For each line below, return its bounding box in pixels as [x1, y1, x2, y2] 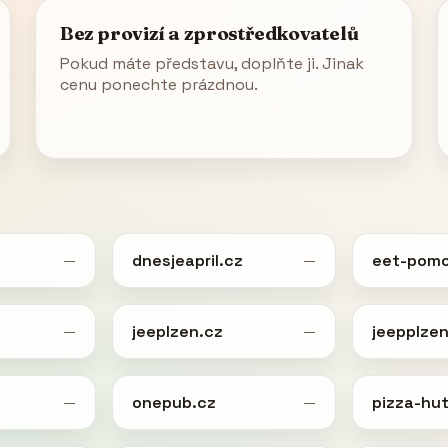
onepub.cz [132, 391, 217, 413]
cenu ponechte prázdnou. [59, 73, 258, 95]
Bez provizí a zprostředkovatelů [59, 21, 359, 45]
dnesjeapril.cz [132, 249, 244, 271]
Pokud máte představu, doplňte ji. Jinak [59, 52, 364, 74]
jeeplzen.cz [132, 320, 224, 342]
